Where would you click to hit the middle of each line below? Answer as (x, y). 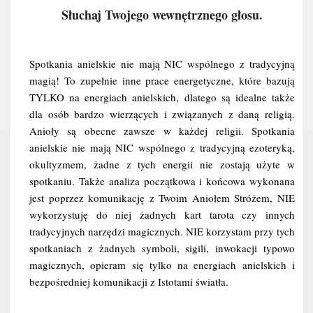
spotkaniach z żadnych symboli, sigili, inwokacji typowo (162, 248)
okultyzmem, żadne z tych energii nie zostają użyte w (162, 164)
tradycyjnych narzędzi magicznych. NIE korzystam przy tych (162, 231)
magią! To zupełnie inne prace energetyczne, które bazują (162, 80)
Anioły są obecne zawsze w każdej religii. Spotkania (162, 131)
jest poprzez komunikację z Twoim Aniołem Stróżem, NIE (162, 198)
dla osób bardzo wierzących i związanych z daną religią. (162, 114)
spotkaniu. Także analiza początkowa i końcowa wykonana (162, 181)
